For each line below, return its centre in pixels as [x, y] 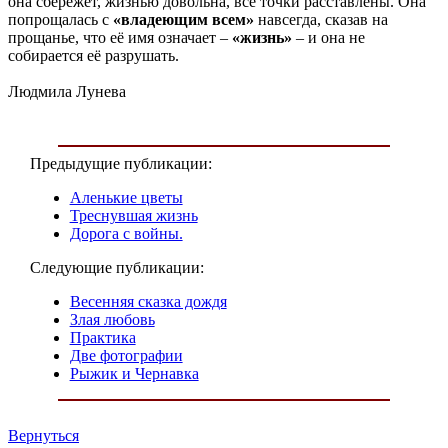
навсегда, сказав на [323, 19]
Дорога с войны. [126, 233]
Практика [102, 337]
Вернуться [43, 435]
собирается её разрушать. [93, 55]
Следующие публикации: [116, 267]
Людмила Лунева [67, 91]
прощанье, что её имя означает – [120, 37]
